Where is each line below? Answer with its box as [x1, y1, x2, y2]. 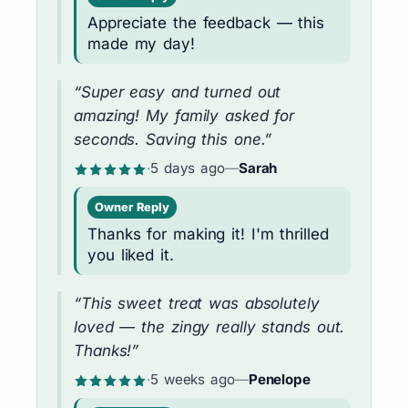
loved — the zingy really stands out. [74, 317, 345, 336]
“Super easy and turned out [74, 82, 281, 101]
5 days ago [149, 158, 225, 177]
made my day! [87, 34, 195, 53]
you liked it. [87, 245, 174, 264]
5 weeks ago [149, 370, 235, 388]
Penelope [248, 370, 311, 388]
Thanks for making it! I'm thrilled [87, 224, 329, 243]
